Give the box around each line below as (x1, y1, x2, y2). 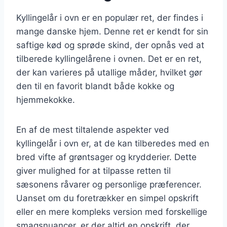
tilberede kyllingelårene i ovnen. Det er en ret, (16, 53, 202, 64)
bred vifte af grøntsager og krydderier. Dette (16, 152, 197, 162)
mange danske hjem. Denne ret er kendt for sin (16, 26, 208, 36)
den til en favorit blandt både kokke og (16, 81, 174, 91)
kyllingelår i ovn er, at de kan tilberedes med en (16, 138, 209, 148)
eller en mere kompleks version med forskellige (16, 206, 207, 217)
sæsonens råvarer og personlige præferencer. (16, 179, 202, 190)
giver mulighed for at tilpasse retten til (16, 165, 171, 176)
